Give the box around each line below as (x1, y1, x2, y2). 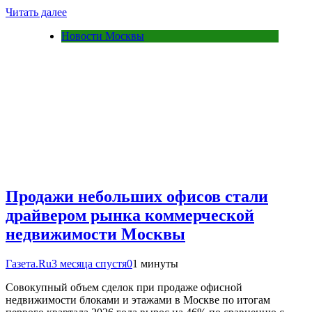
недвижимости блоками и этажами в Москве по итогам (6, 294, 270, 306)
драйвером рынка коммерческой (6, 206, 254, 225)
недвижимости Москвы (6, 225, 185, 244)
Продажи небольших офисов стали (6, 187, 268, 206)
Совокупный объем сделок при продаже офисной (6, 281, 242, 294)
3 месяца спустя (52, 258, 127, 270)
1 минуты (132, 258, 178, 270)
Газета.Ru (6, 258, 52, 270)
